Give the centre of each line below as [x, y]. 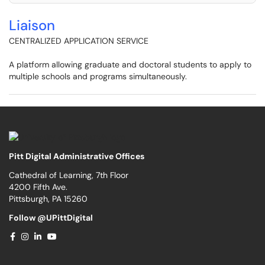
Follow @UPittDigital [51, 217]
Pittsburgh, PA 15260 [48, 198]
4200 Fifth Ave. [38, 187]
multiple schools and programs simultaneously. [98, 76]
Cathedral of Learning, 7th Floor [69, 175]
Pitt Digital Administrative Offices [77, 156]
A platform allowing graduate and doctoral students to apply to [130, 64]
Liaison [32, 25]
